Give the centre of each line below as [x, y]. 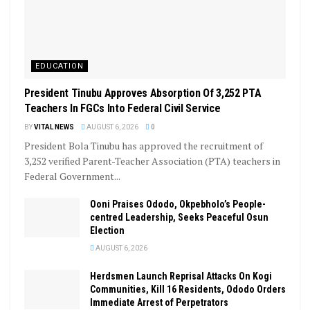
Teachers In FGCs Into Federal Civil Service [122, 109]
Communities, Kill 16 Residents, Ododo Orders [188, 290]
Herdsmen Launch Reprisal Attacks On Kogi [181, 276]
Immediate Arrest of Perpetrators [159, 303]
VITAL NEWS [54, 127]
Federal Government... [72, 176]
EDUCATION [60, 66]
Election [107, 231]
